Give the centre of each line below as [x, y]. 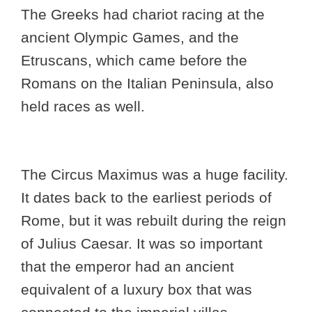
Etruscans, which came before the [134, 61]
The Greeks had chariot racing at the [143, 15]
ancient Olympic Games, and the [130, 38]
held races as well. [85, 107]
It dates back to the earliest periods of [146, 197]
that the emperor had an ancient [127, 266]
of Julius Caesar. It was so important [142, 243]
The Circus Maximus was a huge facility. [155, 174]
